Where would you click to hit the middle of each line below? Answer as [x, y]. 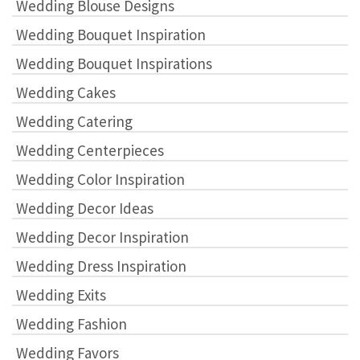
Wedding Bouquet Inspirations [114, 63]
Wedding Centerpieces [90, 150]
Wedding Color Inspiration [100, 179]
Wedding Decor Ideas [85, 208]
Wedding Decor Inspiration [102, 237]
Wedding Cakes [66, 92]
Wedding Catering [74, 121]
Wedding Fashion [72, 323]
